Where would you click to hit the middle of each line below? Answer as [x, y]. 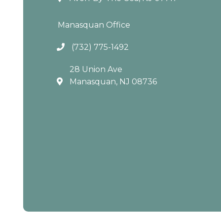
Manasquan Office [94, 25]
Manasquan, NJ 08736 [113, 82]
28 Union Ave [96, 70]
